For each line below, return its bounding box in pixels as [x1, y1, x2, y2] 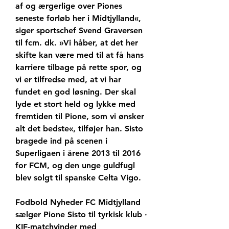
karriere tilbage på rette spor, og [15, 62, 142, 73]
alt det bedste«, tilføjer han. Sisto [15, 124, 143, 134]
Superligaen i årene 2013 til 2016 [15, 148, 141, 158]
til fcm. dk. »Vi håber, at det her [15, 38, 138, 48]
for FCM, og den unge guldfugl [15, 161, 135, 171]
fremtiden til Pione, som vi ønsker [15, 111, 144, 122]
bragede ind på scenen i [15, 136, 107, 146]
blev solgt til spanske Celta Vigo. [15, 173, 141, 183]
